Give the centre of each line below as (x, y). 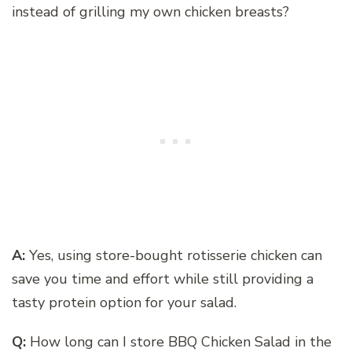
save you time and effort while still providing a (163, 279)
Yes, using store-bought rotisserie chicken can (174, 255)
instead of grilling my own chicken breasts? (150, 11)
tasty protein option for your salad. (124, 302)
